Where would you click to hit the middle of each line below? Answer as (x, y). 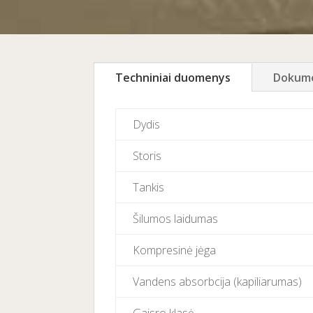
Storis (147, 156)
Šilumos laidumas (176, 219)
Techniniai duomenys (173, 78)
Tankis (149, 188)
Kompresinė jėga (175, 250)
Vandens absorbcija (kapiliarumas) (218, 282)
